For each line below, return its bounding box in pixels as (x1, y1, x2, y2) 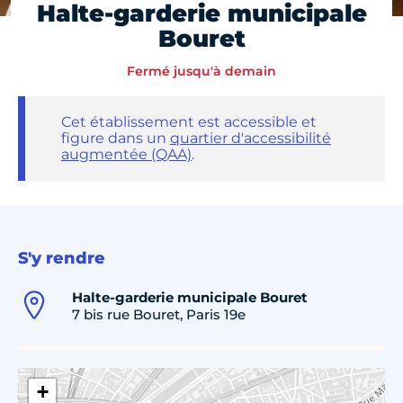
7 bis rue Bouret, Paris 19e (72, 305, 246, 323)
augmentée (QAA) (61, 146, 192, 164)
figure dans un (61, 130, 170, 148)
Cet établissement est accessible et (61, 113, 317, 131)
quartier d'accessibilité (170, 130, 331, 148)
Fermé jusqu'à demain (127, 63, 276, 80)
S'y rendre (18, 247, 105, 268)
